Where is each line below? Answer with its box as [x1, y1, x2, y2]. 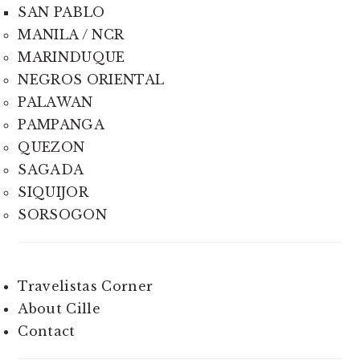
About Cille [18, 301, 100, 317]
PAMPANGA [18, 117, 104, 133]
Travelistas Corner [18, 278, 153, 295]
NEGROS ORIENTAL [18, 72, 165, 88]
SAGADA [18, 162, 84, 178]
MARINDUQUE [18, 49, 125, 66]
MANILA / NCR [18, 27, 125, 43]
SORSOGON [18, 207, 107, 223]
